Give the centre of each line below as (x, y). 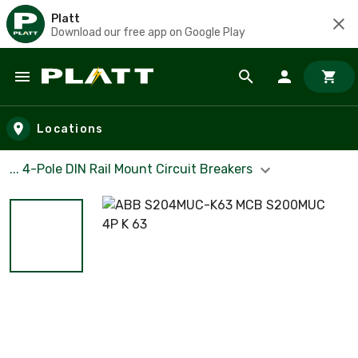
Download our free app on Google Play (148, 32)
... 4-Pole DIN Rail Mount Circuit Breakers (133, 169)
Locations (70, 129)
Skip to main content (84, 92)
